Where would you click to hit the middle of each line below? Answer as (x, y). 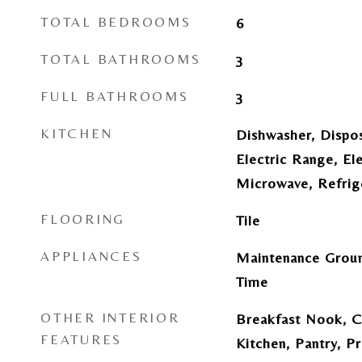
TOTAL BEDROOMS (116, 22)
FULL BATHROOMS (115, 96)
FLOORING (83, 219)
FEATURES (81, 339)
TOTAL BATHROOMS (121, 59)
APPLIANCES (91, 256)
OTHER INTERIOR (110, 318)
